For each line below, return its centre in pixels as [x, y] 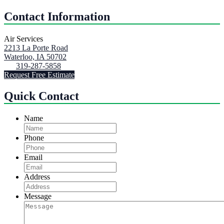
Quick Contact [41, 96]
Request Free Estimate [39, 75]
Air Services [23, 39]
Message [38, 196]
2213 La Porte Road [36, 48]
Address [37, 176]
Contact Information [57, 17]
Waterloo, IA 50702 [35, 57]
